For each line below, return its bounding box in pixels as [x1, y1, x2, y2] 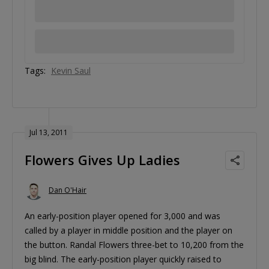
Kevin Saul [51, 64, 91, 76]
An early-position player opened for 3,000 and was [25, 210, 220, 222]
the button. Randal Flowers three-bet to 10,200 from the [25, 238, 244, 250]
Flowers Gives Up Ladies [25, 150, 180, 169]
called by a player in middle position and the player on [25, 224, 232, 236]
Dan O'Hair [49, 185, 86, 196]
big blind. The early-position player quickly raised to [25, 253, 222, 265]
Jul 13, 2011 [29, 127, 68, 138]
